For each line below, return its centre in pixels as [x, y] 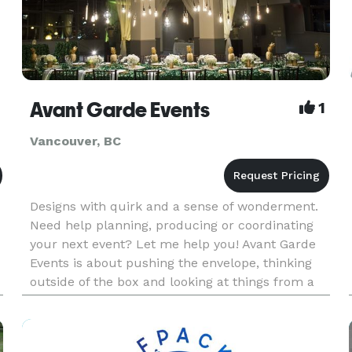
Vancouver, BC [75, 141]
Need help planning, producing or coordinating [171, 225]
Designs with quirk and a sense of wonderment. [174, 206]
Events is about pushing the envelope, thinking [170, 263]
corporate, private [83, 319]
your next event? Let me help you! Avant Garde [172, 244]
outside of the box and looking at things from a [172, 282]
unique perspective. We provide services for [162, 301]
